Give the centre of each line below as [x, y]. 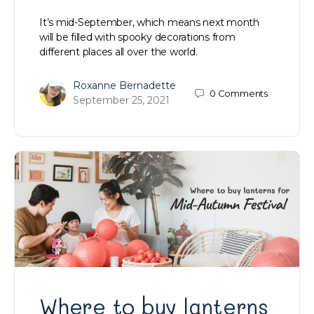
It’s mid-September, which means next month [149, 23]
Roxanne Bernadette [124, 86]
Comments [243, 93]
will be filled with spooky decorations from [137, 37]
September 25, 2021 [121, 101]
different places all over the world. [118, 52]
